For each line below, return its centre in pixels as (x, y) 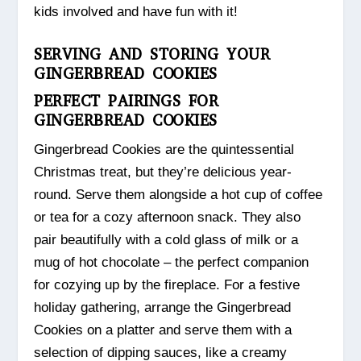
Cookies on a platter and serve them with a (163, 330)
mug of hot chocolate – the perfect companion (172, 262)
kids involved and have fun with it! (136, 11)
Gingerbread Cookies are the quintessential (164, 149)
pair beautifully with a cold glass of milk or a (166, 239)
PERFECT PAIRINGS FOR (127, 101)
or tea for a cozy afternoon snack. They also (168, 217)
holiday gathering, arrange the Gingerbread (163, 307)
